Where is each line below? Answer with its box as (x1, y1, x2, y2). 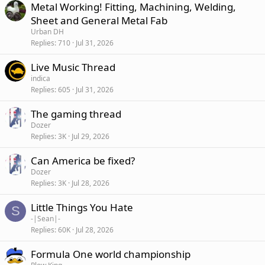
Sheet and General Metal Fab (31, 14, 167, 27)
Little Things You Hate (31, 201, 133, 214)
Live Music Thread (31, 60, 115, 74)
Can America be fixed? (31, 154, 135, 167)
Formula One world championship (31, 247, 190, 261)
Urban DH (31, 27, 64, 37)
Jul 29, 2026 (72, 131, 109, 141)
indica (31, 73, 50, 83)
